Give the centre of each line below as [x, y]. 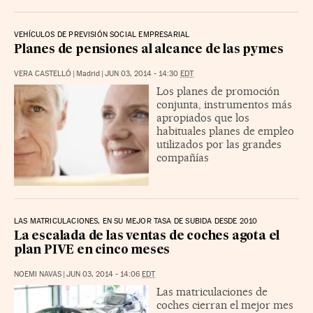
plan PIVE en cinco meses [92, 250]
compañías [183, 157]
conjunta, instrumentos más [224, 104]
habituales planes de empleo [225, 131]
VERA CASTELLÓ [43, 73]
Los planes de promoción [218, 91]
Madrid [88, 73]
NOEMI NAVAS [38, 274]
